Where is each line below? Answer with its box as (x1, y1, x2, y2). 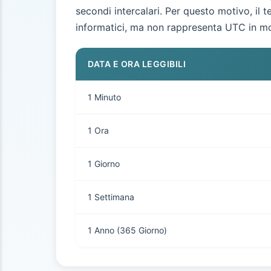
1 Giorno (88, 158, 120, 169)
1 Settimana (88, 192, 134, 202)
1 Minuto (88, 92, 121, 102)
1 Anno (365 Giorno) (88, 225, 167, 235)
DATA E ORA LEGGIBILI (88, 59, 186, 69)
